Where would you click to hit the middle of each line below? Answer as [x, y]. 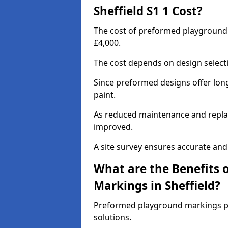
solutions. [112, 217]
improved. [113, 127]
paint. [105, 95]
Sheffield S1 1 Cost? [148, 11]
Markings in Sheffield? [157, 186]
